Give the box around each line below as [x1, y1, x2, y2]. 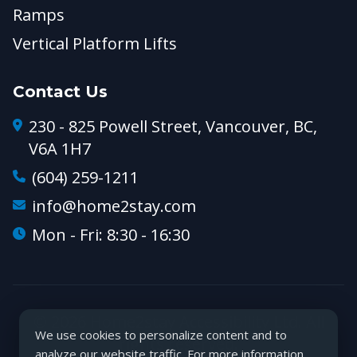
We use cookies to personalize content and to [35, 327, 287, 343]
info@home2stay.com [32, 195, 196, 217]
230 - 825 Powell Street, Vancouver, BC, [29, 116, 317, 137]
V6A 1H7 [29, 138, 91, 159]
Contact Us [13, 82, 108, 101]
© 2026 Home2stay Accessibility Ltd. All [33, 311, 324, 332]
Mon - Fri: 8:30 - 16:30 [32, 224, 190, 245]
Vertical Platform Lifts [13, 33, 177, 54]
